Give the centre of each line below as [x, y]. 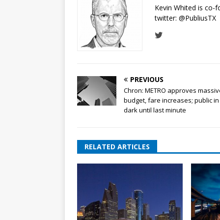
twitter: [167, 18]
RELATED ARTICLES [117, 146]
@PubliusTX [197, 18]
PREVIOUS [147, 79]
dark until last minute [155, 110]
